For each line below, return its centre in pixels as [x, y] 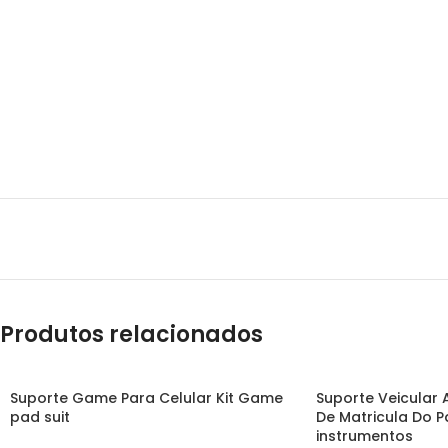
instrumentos [364, 436]
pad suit [40, 417]
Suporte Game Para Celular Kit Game [146, 398]
